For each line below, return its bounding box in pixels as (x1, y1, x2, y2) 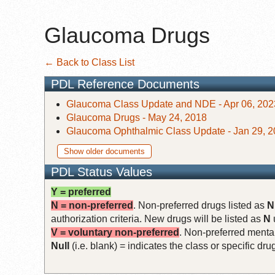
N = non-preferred (51, 199, 133, 211)
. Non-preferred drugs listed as (133, 199, 267, 211)
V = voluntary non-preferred (51, 227, 179, 238)
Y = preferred (51, 186, 111, 197)
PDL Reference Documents (51, 77, 199, 91)
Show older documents (64, 146, 145, 156)
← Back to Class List (44, 56, 134, 68)
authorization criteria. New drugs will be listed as (51, 213, 263, 224)
